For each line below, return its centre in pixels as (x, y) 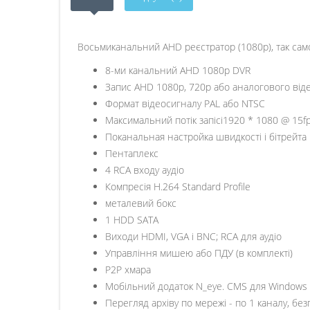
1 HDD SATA (132, 220)
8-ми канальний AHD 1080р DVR (178, 70)
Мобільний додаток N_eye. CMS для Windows (206, 286)
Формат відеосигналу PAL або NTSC (185, 103)
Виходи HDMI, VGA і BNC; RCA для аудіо (193, 236)
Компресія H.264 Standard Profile (178, 186)
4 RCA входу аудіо (145, 170)
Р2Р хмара (128, 270)
